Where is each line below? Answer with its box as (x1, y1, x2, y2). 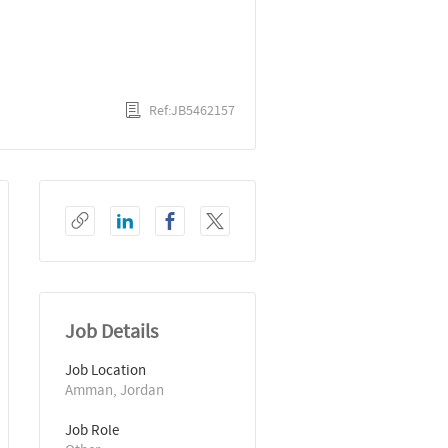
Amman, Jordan (65, 379, 164, 400)
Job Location (65, 359, 146, 380)
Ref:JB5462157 (149, 101, 235, 120)
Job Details (65, 318, 158, 344)
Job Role (65, 419, 119, 440)
